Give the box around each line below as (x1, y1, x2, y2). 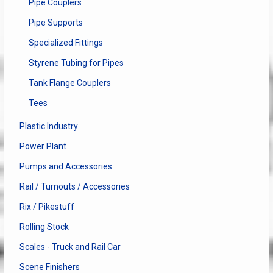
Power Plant (19, 141, 66, 152)
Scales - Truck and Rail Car (19, 242, 121, 252)
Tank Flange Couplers (28, 78, 111, 88)
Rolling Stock (19, 222, 69, 232)
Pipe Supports (28, 18, 83, 28)
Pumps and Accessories (19, 161, 112, 172)
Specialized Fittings (28, 38, 103, 48)
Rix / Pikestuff (19, 202, 74, 212)
